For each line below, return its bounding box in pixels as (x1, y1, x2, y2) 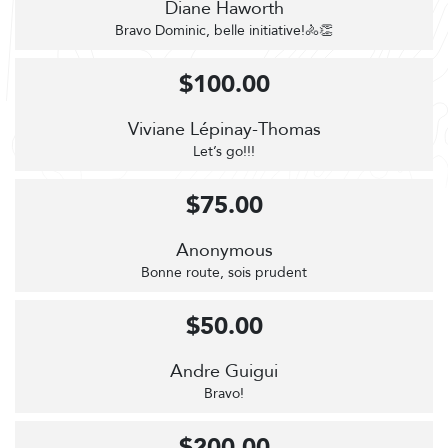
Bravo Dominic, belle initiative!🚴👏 (115, 21, 333, 41)
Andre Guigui (170, 359, 278, 385)
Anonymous (175, 238, 273, 264)
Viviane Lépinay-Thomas (127, 117, 321, 143)
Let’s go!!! (193, 142, 255, 162)
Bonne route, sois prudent (141, 263, 307, 283)
